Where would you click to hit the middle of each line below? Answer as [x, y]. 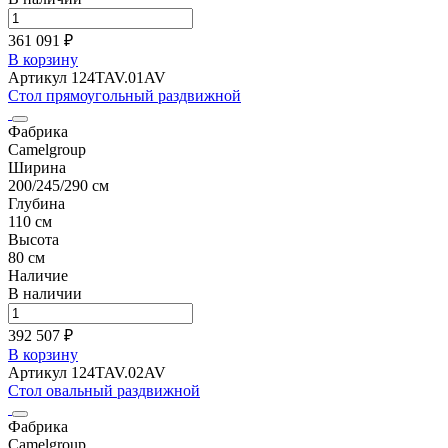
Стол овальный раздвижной [104, 390]
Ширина [37, 167]
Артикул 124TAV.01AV [87, 77]
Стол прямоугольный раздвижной [124, 95]
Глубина [36, 203]
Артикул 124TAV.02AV [87, 372]
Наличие [38, 275]
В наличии [45, 293]
